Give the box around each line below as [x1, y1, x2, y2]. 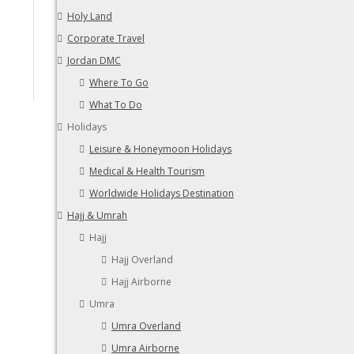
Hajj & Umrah [67, 209, 127, 222]
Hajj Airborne [111, 275, 171, 288]
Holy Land [67, 9, 112, 23]
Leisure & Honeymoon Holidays [89, 142, 232, 156]
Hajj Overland [111, 253, 173, 266]
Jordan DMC [67, 54, 121, 67]
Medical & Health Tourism [89, 164, 205, 178]
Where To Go [89, 76, 149, 89]
